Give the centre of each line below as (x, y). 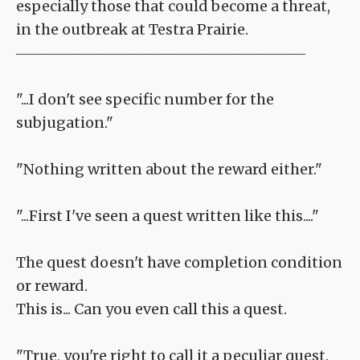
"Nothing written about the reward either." (169, 170)
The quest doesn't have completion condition (179, 263)
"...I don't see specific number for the (145, 100)
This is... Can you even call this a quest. (151, 309)
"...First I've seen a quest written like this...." (168, 216)
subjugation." (65, 123)
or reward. (52, 286)
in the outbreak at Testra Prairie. (132, 30)
